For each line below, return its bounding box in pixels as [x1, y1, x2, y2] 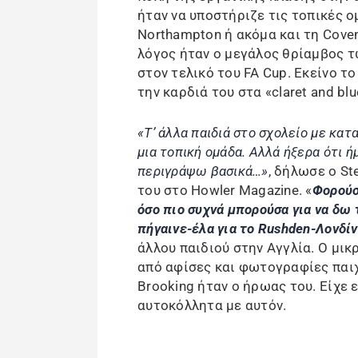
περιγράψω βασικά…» [137, 162, 268, 179]
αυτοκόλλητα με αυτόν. [137, 296, 287, 313]
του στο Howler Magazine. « [137, 181, 312, 198]
